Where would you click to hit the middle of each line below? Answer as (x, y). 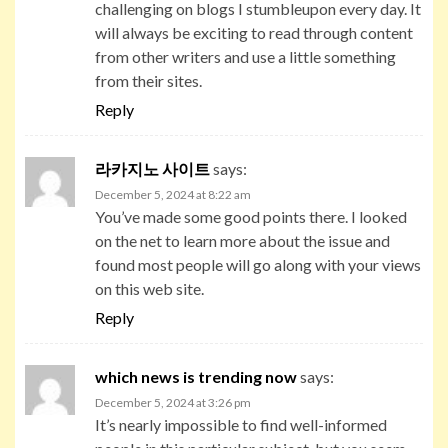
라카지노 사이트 (152, 168)
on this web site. (149, 288)
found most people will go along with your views (258, 264)
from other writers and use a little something (245, 56)
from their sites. (148, 80)
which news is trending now (196, 376)
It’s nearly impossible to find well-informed (241, 424)
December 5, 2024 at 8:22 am (173, 194)
